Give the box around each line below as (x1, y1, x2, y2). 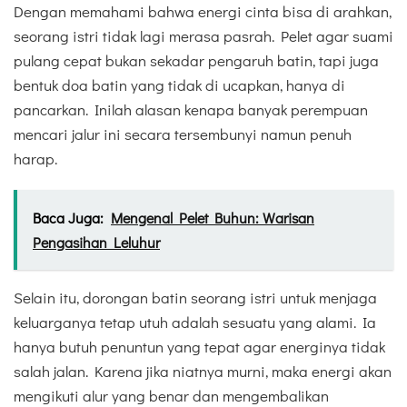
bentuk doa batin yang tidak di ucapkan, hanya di (14, 74, 345, 95)
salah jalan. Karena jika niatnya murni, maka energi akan (14, 360, 392, 382)
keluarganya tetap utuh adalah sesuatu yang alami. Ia (14, 311, 376, 333)
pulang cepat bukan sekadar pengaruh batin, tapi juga (14, 49, 379, 71)
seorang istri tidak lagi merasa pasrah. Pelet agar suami (14, 25, 393, 46)
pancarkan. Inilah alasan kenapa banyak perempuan (14, 98, 368, 120)
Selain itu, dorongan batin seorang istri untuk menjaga (14, 286, 377, 308)
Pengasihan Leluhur (33, 232, 160, 252)
